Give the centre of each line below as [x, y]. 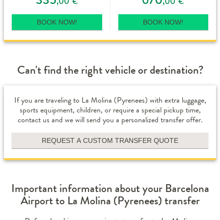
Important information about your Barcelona [110, 189]
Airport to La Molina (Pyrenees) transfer [110, 201]
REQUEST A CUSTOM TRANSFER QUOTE [110, 141]
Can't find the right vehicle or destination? [110, 70]
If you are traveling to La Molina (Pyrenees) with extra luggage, [110, 100]
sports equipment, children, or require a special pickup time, [110, 110]
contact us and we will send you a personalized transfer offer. [110, 120]
